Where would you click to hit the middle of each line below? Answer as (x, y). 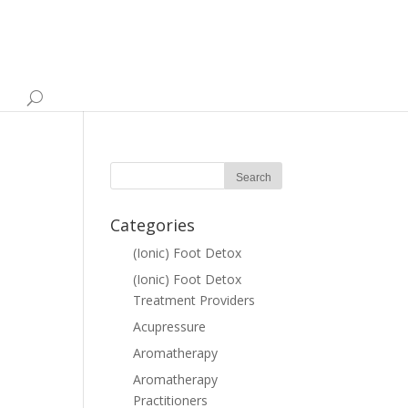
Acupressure (169, 326)
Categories (153, 225)
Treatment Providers (194, 300)
